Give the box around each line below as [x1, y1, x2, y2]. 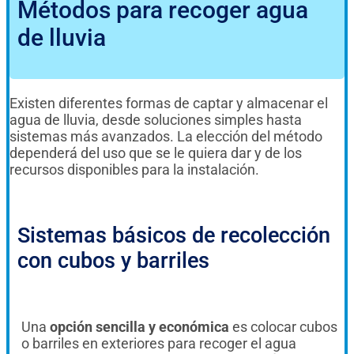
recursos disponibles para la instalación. [9, 161, 259, 179]
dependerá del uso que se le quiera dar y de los [9, 145, 302, 162]
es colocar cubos [229, 318, 337, 336]
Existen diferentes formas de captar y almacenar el [9, 95, 328, 112]
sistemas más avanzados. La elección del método [9, 128, 322, 145]
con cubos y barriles [17, 248, 209, 274]
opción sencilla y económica [50, 318, 229, 336]
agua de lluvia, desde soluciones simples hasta [9, 111, 302, 129]
